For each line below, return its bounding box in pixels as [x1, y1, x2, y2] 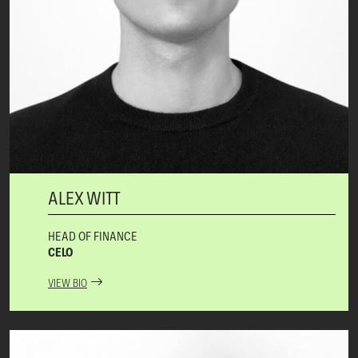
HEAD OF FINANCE [48, 227, 137, 244]
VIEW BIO [48, 275, 87, 290]
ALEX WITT [48, 185, 121, 209]
